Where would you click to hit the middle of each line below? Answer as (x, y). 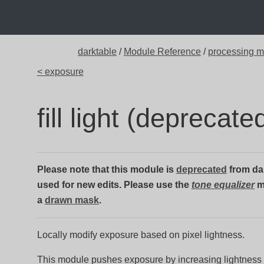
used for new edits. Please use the (114, 185)
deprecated (201, 169)
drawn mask (72, 200)
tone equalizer (223, 185)
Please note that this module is (106, 169)
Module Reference (162, 52)
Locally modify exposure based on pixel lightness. (141, 235)
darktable (97, 52)
